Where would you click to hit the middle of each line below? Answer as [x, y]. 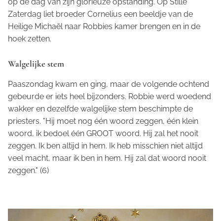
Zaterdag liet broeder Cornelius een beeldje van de [100, 14]
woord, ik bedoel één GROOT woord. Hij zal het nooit [103, 133]
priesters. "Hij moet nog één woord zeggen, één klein [103, 121]
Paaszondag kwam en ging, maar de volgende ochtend [109, 84]
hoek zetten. [30, 38]
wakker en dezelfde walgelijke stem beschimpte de [100, 109]
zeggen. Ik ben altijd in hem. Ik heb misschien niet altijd [105, 146]
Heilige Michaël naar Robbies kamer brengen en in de [104, 26]
